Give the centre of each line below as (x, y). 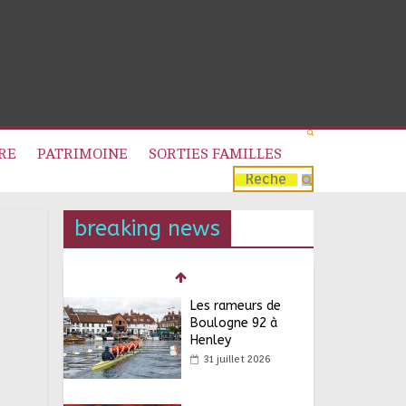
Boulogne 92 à (234, 323)
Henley (211, 340)
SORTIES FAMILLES (215, 154)
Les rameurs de (236, 306)
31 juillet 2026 (237, 359)
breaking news (148, 228)
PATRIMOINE (82, 154)
